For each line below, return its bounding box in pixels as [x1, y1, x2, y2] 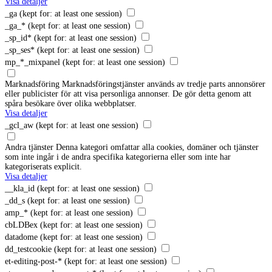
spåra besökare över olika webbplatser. [5, 98, 137, 108]
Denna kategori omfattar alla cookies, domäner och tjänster [56, 142, 259, 152]
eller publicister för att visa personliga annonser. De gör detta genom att [5, 89, 251, 98]
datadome [5, 232, 38, 242]
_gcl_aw [5, 120, 33, 130]
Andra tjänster [5, 142, 53, 152]
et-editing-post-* [5, 256, 62, 266]
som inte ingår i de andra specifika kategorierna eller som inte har [5, 152, 231, 161]
